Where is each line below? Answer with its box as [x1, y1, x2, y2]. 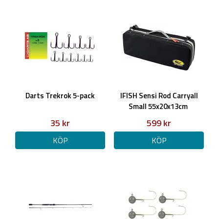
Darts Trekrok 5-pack [25, 90, 95, 101]
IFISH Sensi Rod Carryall [120, 90, 198, 101]
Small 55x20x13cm [129, 101, 189, 112]
